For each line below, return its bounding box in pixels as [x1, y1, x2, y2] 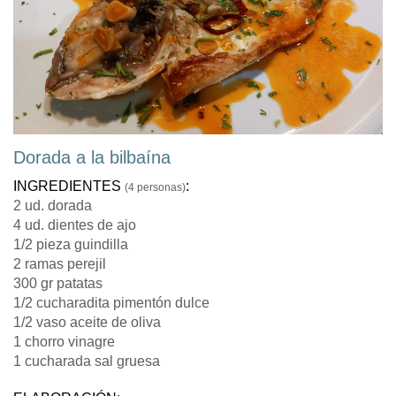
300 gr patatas [13, 276, 103, 292]
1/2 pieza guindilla [13, 237, 128, 253]
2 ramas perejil [13, 256, 106, 272]
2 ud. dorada [13, 198, 92, 214]
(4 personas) [125, 181, 186, 194]
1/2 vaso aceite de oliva [13, 315, 161, 331]
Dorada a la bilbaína [13, 148, 171, 168]
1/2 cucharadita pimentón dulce [13, 295, 209, 311]
